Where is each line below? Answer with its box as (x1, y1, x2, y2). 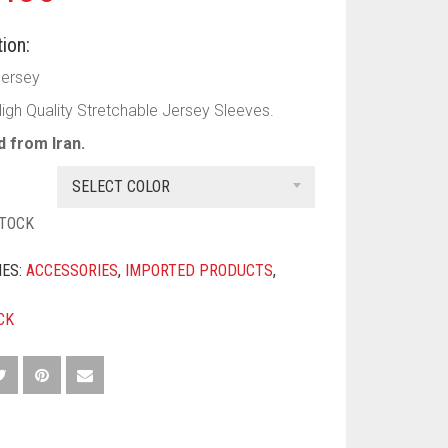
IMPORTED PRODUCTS (125, 261, 274, 280)
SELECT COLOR (72, 177, 171, 196)
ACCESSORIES (26, 261, 119, 280)
